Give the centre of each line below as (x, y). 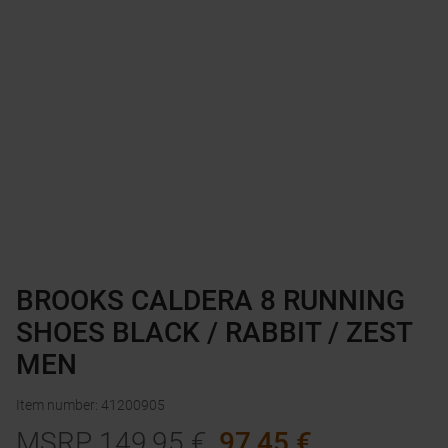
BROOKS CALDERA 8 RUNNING (210, 301)
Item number (55, 405)
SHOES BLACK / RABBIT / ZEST (214, 333)
